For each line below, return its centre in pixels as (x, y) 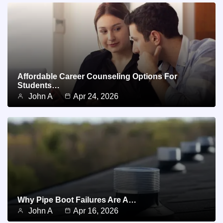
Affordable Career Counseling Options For (97, 77)
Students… (39, 86)
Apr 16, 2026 (96, 211)
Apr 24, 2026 (96, 97)
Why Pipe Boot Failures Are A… (77, 200)
